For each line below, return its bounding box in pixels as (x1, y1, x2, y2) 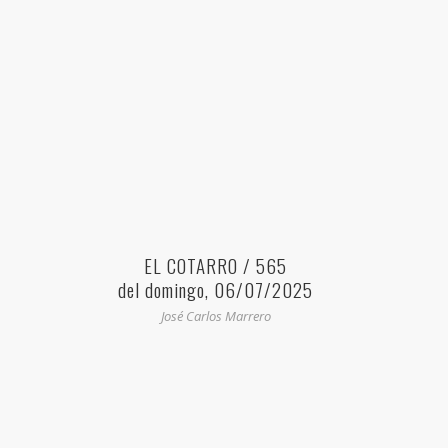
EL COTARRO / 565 (144, 251, 287, 280)
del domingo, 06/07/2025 (118, 275, 313, 304)
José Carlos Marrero (160, 307, 271, 326)
